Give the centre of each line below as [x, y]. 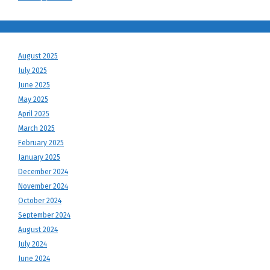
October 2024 [40, 201]
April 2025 [34, 114]
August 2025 [38, 56]
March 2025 [36, 128]
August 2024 [38, 230]
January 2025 [39, 157]
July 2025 [33, 71]
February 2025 [41, 143]
